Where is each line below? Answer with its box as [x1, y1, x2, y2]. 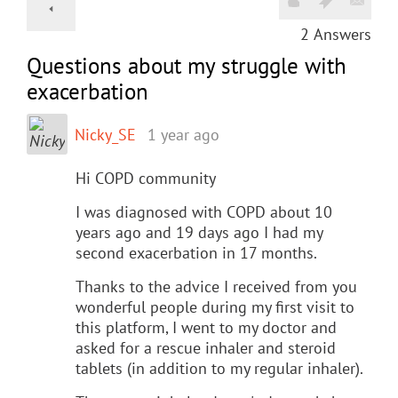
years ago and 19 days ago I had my [76, 221, 322, 243]
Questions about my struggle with [27, 51, 346, 80]
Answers [314, 23, 371, 44]
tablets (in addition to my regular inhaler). [76, 357, 363, 378]
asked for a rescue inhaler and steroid [76, 337, 336, 358]
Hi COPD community [76, 167, 216, 188]
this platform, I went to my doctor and [76, 316, 337, 338]
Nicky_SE [75, 123, 136, 145]
